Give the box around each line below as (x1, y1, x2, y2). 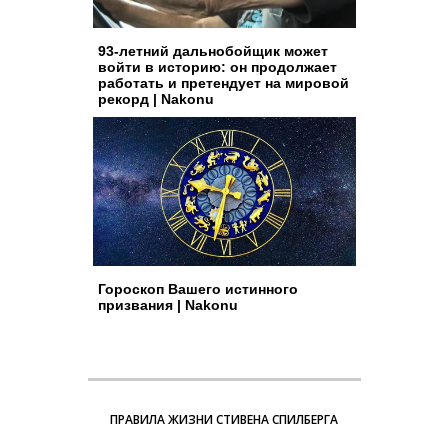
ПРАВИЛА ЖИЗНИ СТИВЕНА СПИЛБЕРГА (110, 410, 338, 428)
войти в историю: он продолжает (97, 59, 337, 75)
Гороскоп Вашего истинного (97, 280, 298, 297)
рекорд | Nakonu (97, 91, 214, 107)
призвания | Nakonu (97, 296, 238, 313)
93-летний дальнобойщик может (97, 43, 328, 59)
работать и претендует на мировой (97, 75, 349, 91)
